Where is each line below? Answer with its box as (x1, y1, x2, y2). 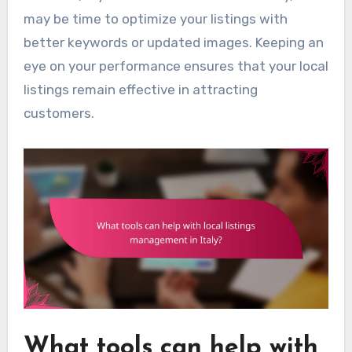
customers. (23, 104, 94, 121)
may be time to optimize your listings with (23, 10, 288, 27)
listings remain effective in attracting (23, 81, 258, 97)
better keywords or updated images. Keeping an (23, 34, 324, 50)
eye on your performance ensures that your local (23, 57, 328, 74)
